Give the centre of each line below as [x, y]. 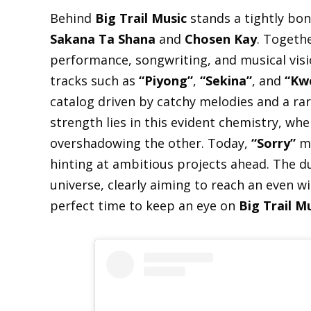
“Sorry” [274, 143]
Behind [73, 18]
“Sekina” [226, 80]
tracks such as [94, 80]
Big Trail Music [141, 18]
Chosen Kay [221, 39]
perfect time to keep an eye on [144, 205]
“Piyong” [166, 80]
